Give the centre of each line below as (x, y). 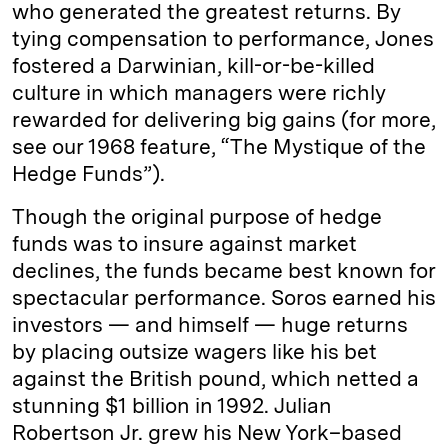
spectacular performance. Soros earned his (224, 297)
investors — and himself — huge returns (210, 324)
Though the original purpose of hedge (197, 216)
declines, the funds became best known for (224, 270)
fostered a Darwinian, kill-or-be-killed (193, 65)
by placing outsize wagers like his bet (194, 351)
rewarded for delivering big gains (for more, (224, 119)
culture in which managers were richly (199, 92)
